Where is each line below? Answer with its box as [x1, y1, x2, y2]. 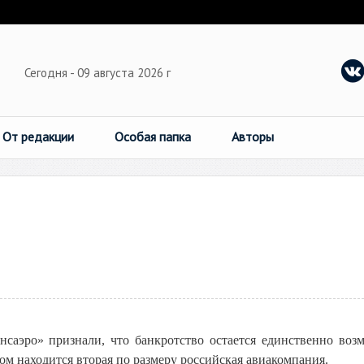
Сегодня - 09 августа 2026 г [24, 65, 174, 80]
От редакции [2, 128, 74, 145]
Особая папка [115, 128, 191, 145]
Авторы [232, 128, 274, 145]
